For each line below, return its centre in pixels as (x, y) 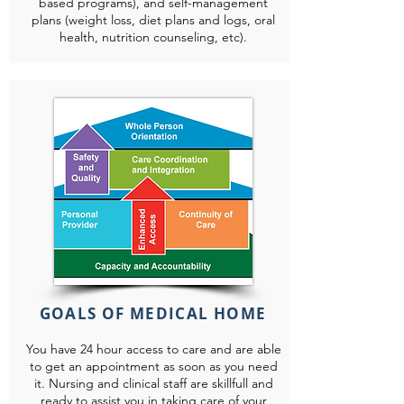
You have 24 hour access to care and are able (153, 349)
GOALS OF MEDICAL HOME (153, 313)
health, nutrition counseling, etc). (153, 37)
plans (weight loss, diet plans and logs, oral (153, 20)
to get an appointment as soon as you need (153, 366)
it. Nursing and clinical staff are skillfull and (153, 383)
